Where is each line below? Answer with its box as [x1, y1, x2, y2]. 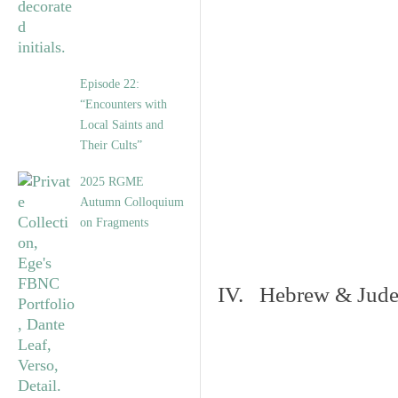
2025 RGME [80, 174, 144, 189]
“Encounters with [80, 97, 167, 112]
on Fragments [80, 215, 148, 230]
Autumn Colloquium [80, 195, 184, 210]
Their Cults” [80, 138, 142, 153]
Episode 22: [80, 76, 139, 92]
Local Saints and [80, 117, 163, 132]
